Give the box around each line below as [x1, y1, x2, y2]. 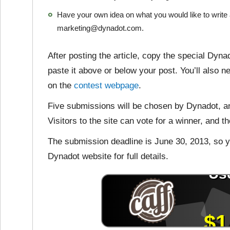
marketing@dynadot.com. [57, 24, 144, 32]
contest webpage [74, 81, 139, 90]
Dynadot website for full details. [48, 151, 168, 161]
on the [48, 81, 74, 90]
